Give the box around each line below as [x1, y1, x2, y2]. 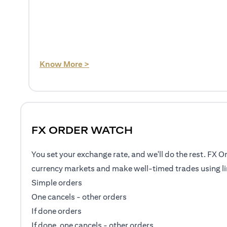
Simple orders [31, 178, 82, 187]
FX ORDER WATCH [31, 124, 133, 136]
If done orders [31, 206, 82, 216]
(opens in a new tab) [89, 59, 165, 68]
